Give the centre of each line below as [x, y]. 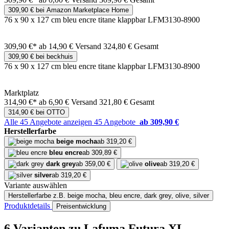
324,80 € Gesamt [131, 47]
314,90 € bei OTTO [37, 112]
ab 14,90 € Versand [71, 47]
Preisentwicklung [81, 207]
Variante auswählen [36, 186]
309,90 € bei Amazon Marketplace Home [68, 10]
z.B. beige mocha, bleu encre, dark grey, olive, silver [131, 196]
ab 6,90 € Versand [69, 102]
